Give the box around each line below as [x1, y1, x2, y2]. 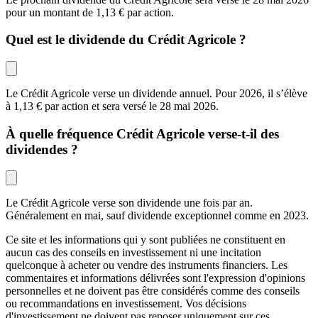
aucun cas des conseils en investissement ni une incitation [6, 246, 261, 259]
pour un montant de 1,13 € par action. [6, 6, 177, 18]
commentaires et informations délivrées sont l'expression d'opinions [6, 272, 305, 285]
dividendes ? [6, 141, 78, 157]
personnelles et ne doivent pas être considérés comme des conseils [6, 285, 300, 297]
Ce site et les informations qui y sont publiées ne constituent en [6, 234, 285, 246]
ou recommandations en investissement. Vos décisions [6, 297, 246, 310]
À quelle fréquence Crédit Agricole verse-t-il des [6, 126, 279, 141]
